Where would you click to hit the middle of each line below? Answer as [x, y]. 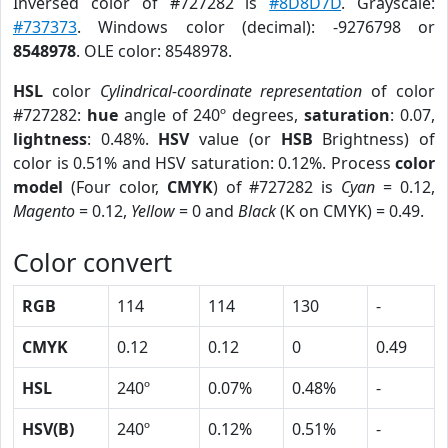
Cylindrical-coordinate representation [231, 91]
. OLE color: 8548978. [154, 51]
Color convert [92, 262]
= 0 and [206, 211]
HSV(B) [48, 429]
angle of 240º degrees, [211, 115]
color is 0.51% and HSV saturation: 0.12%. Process [204, 163]
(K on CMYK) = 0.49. [350, 211]
